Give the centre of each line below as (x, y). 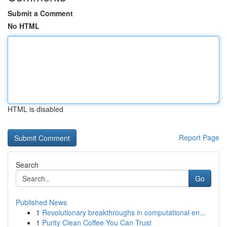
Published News (41, 202)
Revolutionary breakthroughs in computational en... (124, 212)
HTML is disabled (35, 109)
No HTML (24, 26)
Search (27, 165)
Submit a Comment (40, 13)
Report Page (199, 137)
